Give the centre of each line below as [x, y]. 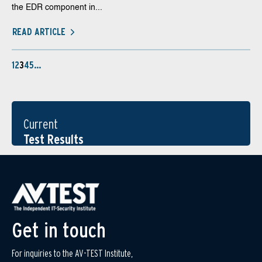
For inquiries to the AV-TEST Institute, [72, 253]
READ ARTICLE [39, 32]
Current [41, 124]
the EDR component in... [57, 8]
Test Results [54, 139]
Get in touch [59, 230]
